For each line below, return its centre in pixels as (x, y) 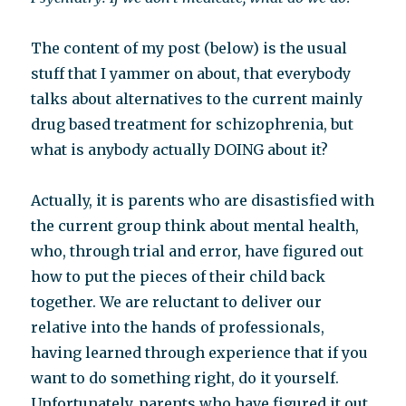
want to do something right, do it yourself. (185, 378)
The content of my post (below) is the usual (189, 48)
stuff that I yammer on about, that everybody (191, 73)
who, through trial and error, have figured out (198, 251)
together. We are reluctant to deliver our (177, 302)
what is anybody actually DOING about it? (180, 150)
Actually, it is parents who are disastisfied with (203, 200)
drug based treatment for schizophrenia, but (193, 124)
